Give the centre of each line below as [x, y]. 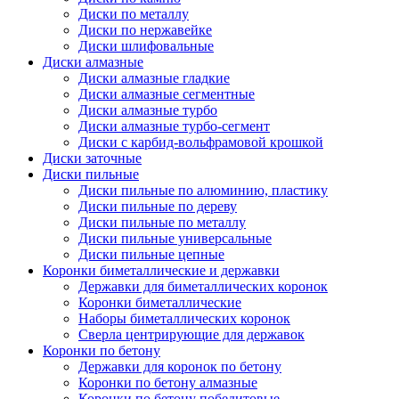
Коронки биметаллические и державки [161, 270]
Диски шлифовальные [146, 46]
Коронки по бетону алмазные [168, 383]
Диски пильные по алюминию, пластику [203, 190]
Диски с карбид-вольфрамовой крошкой [201, 142]
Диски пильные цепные [151, 254]
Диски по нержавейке [145, 30]
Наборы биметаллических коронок [184, 318]
